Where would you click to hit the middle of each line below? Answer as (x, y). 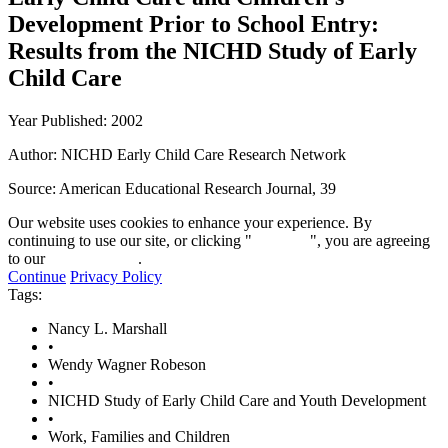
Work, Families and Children (139, 436)
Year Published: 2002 (75, 120)
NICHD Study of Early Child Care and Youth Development (237, 400)
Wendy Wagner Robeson (127, 364)
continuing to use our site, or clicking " (130, 240)
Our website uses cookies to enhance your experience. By (190, 222)
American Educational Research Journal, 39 (197, 188)
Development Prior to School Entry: (193, 23)
